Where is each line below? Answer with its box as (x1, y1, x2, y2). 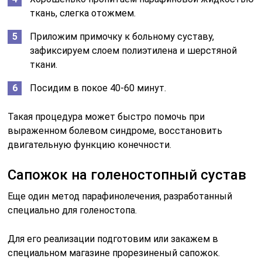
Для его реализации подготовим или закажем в (8, 233, 219, 244)
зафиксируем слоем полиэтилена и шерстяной (30, 44, 237, 56)
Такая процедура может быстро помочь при (8, 111, 205, 122)
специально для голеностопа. (8, 204, 137, 216)
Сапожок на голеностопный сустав (8, 166, 247, 183)
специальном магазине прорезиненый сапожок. (8, 247, 220, 258)
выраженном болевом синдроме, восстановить (8, 125, 223, 136)
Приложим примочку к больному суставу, (30, 30, 215, 42)
